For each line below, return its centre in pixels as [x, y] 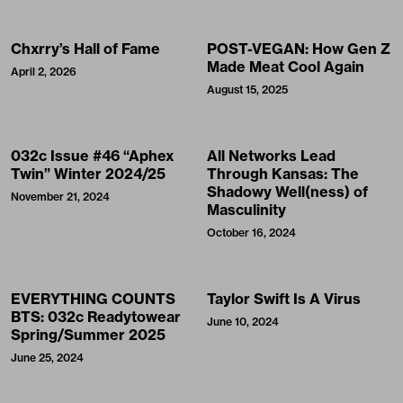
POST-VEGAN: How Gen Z [299, 48]
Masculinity [246, 209]
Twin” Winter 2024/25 [88, 173]
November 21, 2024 [60, 196]
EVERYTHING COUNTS [93, 298]
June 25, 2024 [47, 357]
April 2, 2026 [44, 71]
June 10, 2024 [243, 321]
